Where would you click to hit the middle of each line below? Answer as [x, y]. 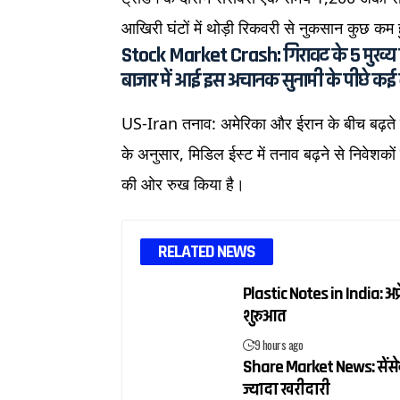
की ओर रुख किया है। [183, 183]
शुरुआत [265, 316]
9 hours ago [279, 344]
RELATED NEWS [207, 251]
